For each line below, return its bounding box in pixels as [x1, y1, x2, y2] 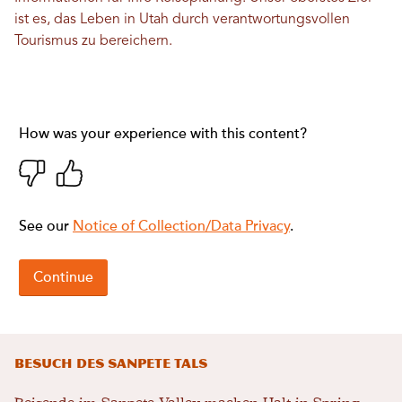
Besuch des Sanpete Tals [14, 355, 207, 371]
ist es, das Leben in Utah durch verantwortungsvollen [14, 12, 350, 27]
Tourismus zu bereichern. [14, 33, 172, 48]
